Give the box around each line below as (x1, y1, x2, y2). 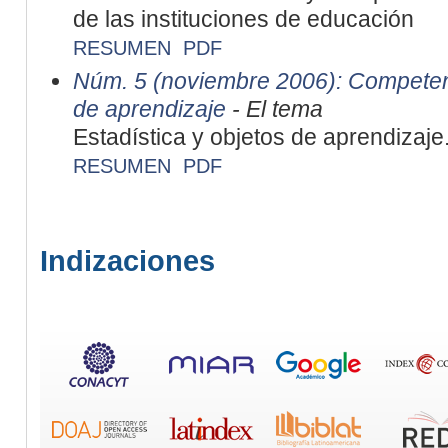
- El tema (225, 95, 323, 122)
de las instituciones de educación (72, 5, 414, 32)
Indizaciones (40, 243, 215, 277)
